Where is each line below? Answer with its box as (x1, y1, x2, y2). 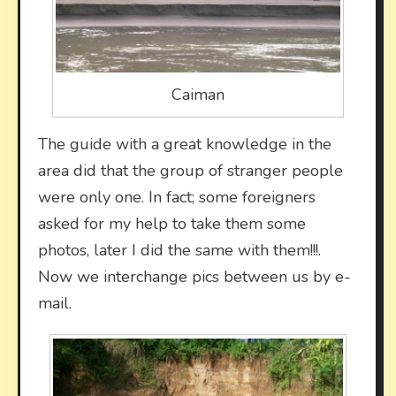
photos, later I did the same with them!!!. (38, 239, 321, 261)
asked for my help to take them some (38, 212, 306, 234)
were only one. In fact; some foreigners (38, 186, 316, 208)
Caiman (171, 83, 225, 105)
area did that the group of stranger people (38, 159, 343, 181)
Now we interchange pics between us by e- (38, 265, 351, 287)
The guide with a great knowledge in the (38, 133, 331, 155)
